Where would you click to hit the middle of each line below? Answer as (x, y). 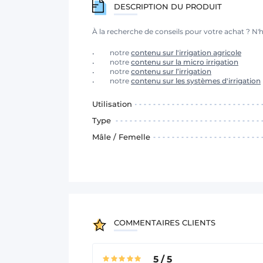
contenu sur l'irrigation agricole (186, 52)
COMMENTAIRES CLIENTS (165, 222)
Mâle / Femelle (121, 136)
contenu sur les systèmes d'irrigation (196, 80)
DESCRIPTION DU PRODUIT (168, 6)
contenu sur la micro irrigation (185, 62)
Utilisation (112, 104)
